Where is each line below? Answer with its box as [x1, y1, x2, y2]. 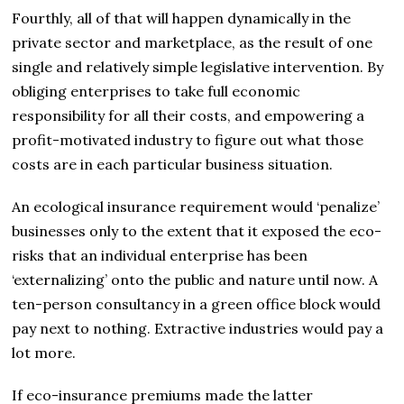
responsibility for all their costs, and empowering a [12, 106, 365, 124]
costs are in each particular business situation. [12, 154, 334, 173]
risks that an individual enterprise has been [12, 245, 308, 264]
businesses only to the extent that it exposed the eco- [12, 221, 382, 240]
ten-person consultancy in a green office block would [12, 294, 381, 313]
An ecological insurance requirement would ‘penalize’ [12, 197, 381, 216]
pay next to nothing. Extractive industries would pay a [12, 318, 384, 337]
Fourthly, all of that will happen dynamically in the [12, 8, 352, 27]
